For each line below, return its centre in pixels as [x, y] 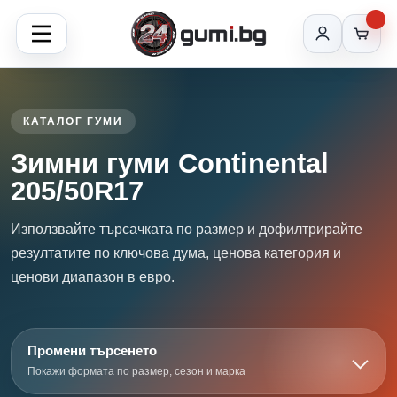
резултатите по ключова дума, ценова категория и [176, 253]
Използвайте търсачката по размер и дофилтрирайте [187, 229]
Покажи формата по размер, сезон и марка [136, 371]
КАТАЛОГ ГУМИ [74, 121]
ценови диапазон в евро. [93, 277]
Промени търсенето [92, 350]
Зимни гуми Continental [170, 163]
